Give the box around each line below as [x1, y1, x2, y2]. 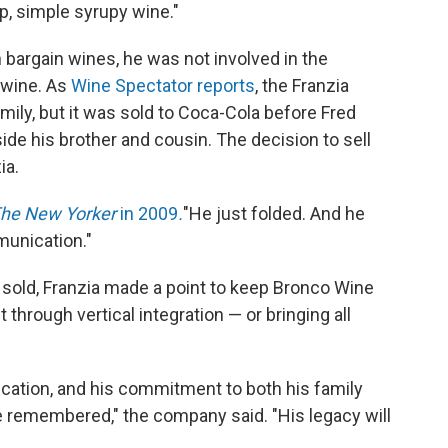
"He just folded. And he [183, 203, 365, 225]
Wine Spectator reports [71, 75, 255, 97]
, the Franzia [255, 75, 349, 97]
